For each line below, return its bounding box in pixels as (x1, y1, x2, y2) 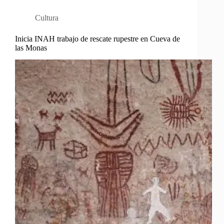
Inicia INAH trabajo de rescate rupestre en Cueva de (15, 34, 180, 43)
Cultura (35, 13, 58, 22)
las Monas (15, 43, 47, 52)
